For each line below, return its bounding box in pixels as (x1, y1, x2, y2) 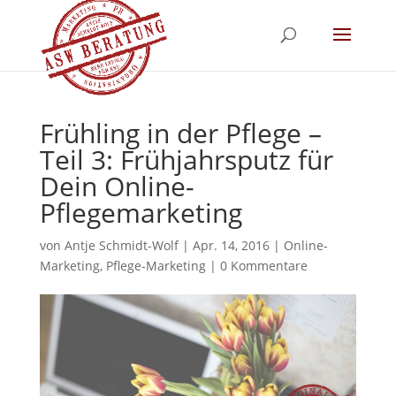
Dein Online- (39, 168, 194, 204)
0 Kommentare (219, 257, 308, 274)
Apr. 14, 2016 (192, 237, 270, 254)
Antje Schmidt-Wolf (64, 237, 179, 254)
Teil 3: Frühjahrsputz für (39, 141, 333, 178)
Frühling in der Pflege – (39, 115, 322, 151)
